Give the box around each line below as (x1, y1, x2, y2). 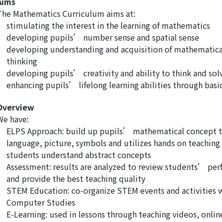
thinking (6, 55, 37, 67)
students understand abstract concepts (6, 149, 151, 161)
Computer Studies (6, 196, 75, 209)
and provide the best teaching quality (6, 172, 145, 185)
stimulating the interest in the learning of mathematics (6, 19, 210, 32)
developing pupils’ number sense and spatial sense (6, 31, 199, 44)
